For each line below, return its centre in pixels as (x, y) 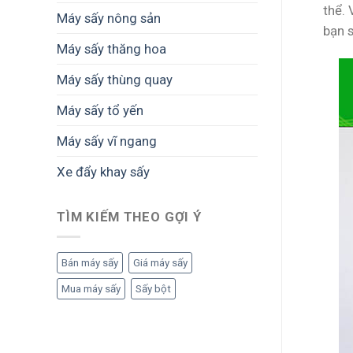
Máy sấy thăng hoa (111, 48)
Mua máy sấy (91, 289)
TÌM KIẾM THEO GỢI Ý (129, 217)
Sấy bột (153, 289)
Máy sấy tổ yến (100, 110)
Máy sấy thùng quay (115, 79)
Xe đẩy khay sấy (103, 171)
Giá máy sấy (160, 263)
